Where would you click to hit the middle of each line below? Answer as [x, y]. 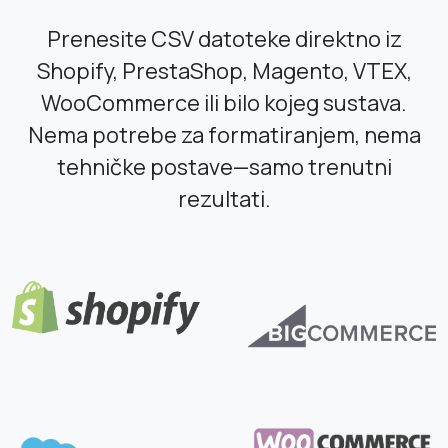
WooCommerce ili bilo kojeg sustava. [224, 102]
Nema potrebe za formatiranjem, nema [224, 134]
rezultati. [224, 198]
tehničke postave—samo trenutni [224, 166]
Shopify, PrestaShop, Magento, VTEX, [224, 70]
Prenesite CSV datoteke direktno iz [224, 38]
